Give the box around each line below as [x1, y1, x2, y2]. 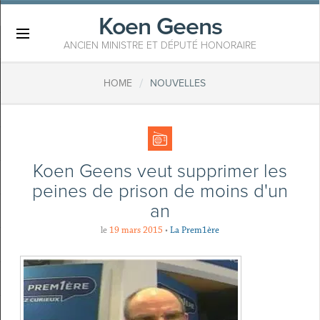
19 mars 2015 [109, 224, 163, 236]
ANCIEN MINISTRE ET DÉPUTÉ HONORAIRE [64, 39, 256, 51]
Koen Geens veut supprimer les [33, 160, 287, 182]
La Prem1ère [170, 224, 219, 236]
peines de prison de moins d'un [32, 180, 288, 202]
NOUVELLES [149, 77, 206, 90]
